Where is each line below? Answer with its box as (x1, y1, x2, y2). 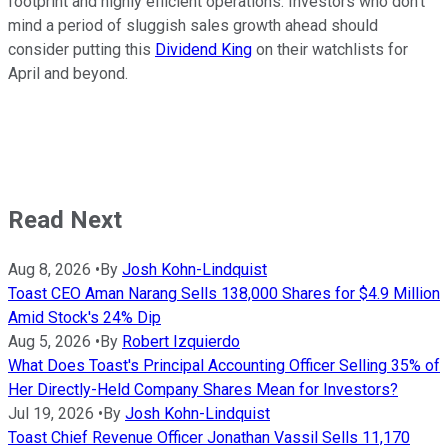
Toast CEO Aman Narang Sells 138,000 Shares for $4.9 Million (8, 284, 440, 304)
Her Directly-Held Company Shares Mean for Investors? (8, 380, 398, 400)
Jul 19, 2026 (8, 404, 94, 424)
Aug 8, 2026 (8, 260, 91, 280)
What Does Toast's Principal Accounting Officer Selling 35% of (8, 356, 440, 376)
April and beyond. (8, 64, 128, 84)
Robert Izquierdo (122, 332, 240, 352)
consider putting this (8, 40, 155, 60)
